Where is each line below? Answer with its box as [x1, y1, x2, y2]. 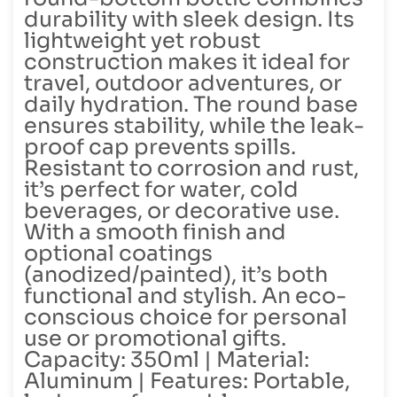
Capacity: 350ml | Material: [24, 346, 309, 373]
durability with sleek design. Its [24, 5, 354, 33]
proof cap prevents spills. [24, 133, 296, 160]
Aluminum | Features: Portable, [24, 367, 350, 394]
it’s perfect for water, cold [24, 175, 299, 203]
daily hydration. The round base [24, 90, 358, 118]
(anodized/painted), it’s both [24, 261, 328, 288]
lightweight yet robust [24, 27, 261, 54]
